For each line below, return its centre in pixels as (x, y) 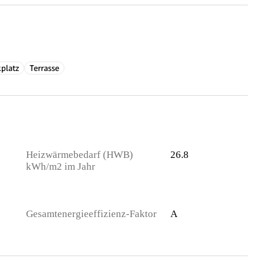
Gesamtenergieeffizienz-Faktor (91, 214)
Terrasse (44, 68)
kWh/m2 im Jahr (61, 167)
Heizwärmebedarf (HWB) (80, 155)
